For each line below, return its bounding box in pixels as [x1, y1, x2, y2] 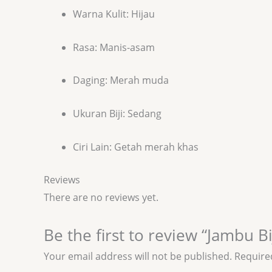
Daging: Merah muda [73, 73, 169, 87]
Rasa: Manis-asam [73, 40, 155, 54]
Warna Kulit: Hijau [73, 7, 155, 21]
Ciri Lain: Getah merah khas [73, 140, 199, 154]
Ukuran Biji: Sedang [73, 106, 161, 120]
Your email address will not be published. [44, 249, 232, 263]
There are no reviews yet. [44, 191, 158, 205]
